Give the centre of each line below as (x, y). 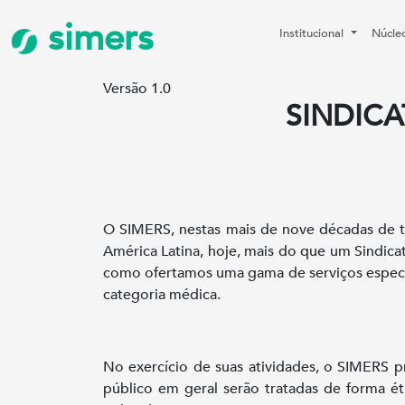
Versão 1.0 (137, 89)
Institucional (314, 33)
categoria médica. (164, 295)
